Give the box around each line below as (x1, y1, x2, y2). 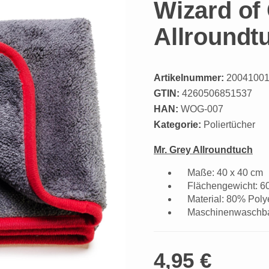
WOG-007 (181, 103, 223, 114)
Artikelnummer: (154, 72, 224, 83)
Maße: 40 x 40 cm (178, 167, 263, 178)
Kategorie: (154, 119, 204, 130)
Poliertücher (204, 119, 255, 130)
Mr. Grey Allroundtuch (154, 144, 253, 155)
